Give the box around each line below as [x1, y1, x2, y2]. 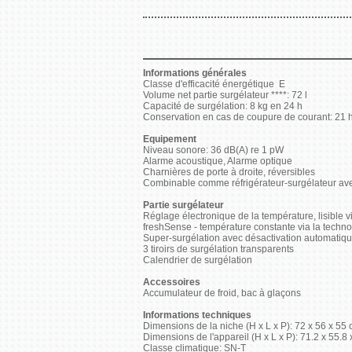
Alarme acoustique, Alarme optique [143, 156, 292, 167]
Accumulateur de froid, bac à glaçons [143, 288, 301, 299]
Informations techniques [143, 310, 251, 321]
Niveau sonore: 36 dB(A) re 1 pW [143, 145, 284, 156]
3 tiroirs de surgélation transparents [143, 244, 294, 255]
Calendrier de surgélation [143, 255, 252, 266]
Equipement [143, 134, 196, 145]
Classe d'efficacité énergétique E [143, 79, 285, 90]
